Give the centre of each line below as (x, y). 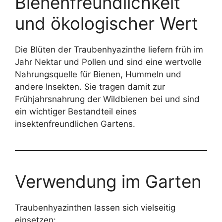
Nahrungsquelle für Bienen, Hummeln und (98, 74)
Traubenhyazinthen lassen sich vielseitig (95, 207)
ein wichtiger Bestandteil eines (76, 111)
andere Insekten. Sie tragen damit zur (90, 86)
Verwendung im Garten (108, 181)
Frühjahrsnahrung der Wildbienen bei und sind (107, 99)
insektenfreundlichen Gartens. (75, 124)
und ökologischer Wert (107, 23)
